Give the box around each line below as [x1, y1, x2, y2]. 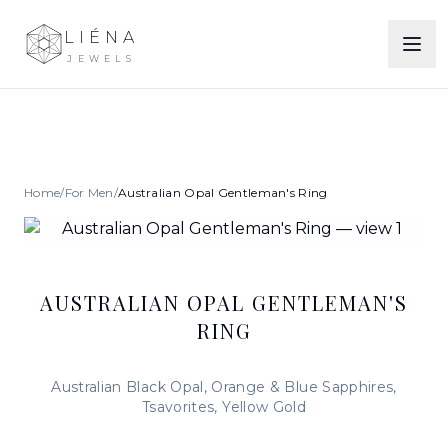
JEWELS [67, 52, 137, 64]
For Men [64, 185, 114, 200]
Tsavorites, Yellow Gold [141, 398, 307, 416]
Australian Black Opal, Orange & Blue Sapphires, [51, 378, 397, 396]
